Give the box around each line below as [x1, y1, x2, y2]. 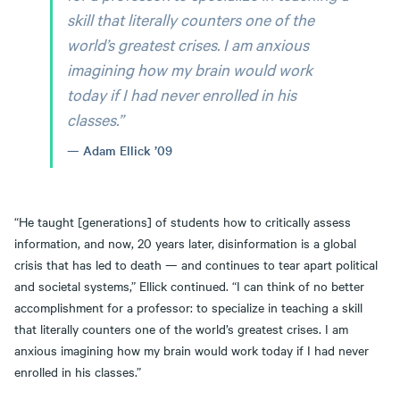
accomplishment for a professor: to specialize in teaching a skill [14, 297, 362, 316]
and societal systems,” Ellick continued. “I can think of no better [14, 276, 364, 295]
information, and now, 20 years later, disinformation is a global [14, 233, 356, 252]
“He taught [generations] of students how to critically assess [14, 212, 351, 230]
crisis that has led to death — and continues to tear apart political [14, 254, 378, 273]
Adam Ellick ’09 [83, 140, 172, 159]
